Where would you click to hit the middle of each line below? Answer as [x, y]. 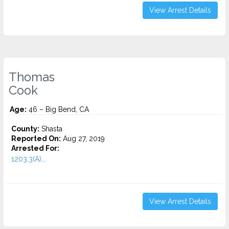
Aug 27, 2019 [83, 139]
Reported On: [36, 139]
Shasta [51, 129]
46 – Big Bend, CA [58, 109]
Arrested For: [35, 148]
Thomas [32, 77]
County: [25, 129]
